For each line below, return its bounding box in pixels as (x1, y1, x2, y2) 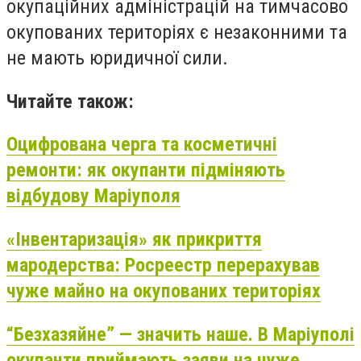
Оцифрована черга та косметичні (6, 133, 277, 156)
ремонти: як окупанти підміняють (6, 159, 285, 182)
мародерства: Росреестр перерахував (6, 254, 320, 277)
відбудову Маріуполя (6, 185, 180, 208)
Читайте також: (6, 89, 134, 113)
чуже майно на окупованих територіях (6, 280, 321, 303)
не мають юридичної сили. (6, 47, 228, 70)
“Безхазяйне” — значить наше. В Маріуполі (6, 322, 355, 346)
